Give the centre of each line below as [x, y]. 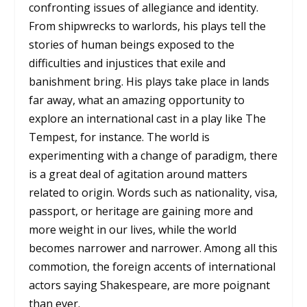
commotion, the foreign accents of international [152, 267]
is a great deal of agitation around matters [138, 174]
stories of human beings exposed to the [132, 45]
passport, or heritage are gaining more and [141, 211]
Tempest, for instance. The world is [120, 137]
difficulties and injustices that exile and [127, 63]
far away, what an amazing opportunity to [137, 100]
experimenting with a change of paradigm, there [153, 156]
